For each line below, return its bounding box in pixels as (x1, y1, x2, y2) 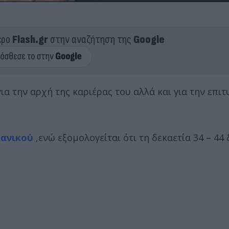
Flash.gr (12, 32, 48, 47)
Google (133, 32, 165, 47)
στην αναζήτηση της (48, 32, 133, 47)
